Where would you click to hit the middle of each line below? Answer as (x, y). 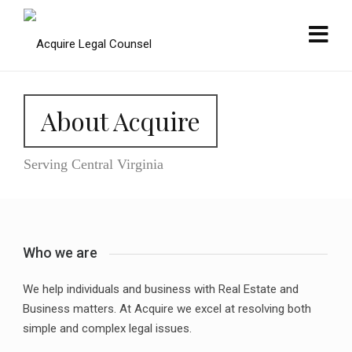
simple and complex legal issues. (107, 328)
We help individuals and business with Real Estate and (161, 289)
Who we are (60, 253)
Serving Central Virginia (93, 164)
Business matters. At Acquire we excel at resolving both (167, 309)
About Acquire (121, 121)
